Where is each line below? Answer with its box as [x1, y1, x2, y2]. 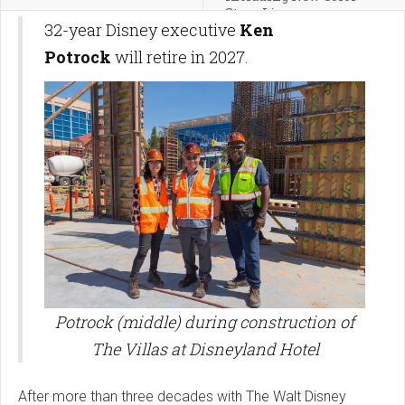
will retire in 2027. [111, 46, 252, 69]
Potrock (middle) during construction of [55, 310, 354, 333]
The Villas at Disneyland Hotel [90, 337, 319, 360]
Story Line [224, 5, 292, 23]
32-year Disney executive [44, 19, 240, 42]
